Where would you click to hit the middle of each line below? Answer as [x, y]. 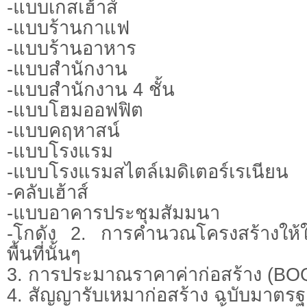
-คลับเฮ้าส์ [48, 192]
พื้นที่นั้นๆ [44, 254]
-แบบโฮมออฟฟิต [75, 110]
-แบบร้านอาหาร [72, 48]
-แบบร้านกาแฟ [68, 27]
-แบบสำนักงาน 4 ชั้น [91, 89]
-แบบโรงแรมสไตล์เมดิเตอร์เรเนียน [148, 171]
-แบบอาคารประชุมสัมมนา [113, 212]
